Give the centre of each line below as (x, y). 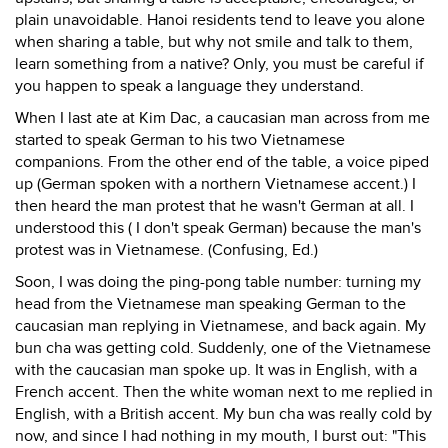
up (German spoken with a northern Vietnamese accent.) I (215, 184)
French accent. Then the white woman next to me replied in (224, 392)
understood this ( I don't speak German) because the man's (218, 228)
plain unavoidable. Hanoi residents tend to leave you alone (220, 20)
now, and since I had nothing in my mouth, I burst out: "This (220, 436)
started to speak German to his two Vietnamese (180, 140)
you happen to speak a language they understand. (189, 86)
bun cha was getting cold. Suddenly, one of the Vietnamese (223, 348)
